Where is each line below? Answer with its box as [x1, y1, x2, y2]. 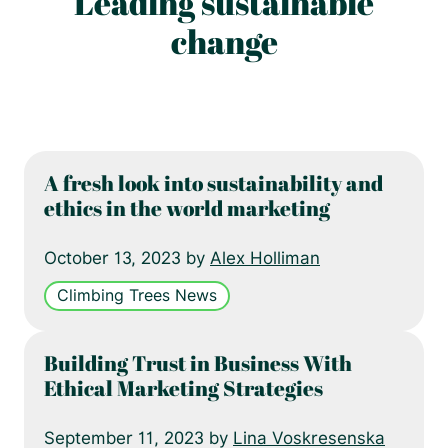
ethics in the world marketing [44, 193, 330, 222]
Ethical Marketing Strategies [44, 373, 323, 402]
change [170, 18, 278, 64]
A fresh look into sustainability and [44, 168, 383, 197]
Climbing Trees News [57, 285, 218, 305]
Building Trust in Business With [44, 348, 352, 377]
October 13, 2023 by [44, 247, 210, 268]
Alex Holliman [210, 247, 320, 268]
